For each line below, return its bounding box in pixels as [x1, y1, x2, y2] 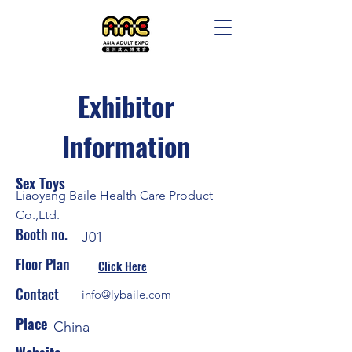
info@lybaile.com [82, 287, 171, 302]
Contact [16, 284, 62, 304]
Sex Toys [16, 173, 65, 193]
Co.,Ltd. [16, 207, 60, 222]
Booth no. [16, 224, 68, 244]
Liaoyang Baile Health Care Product [16, 188, 213, 203]
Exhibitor [77, 86, 174, 126]
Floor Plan [16, 254, 70, 274]
